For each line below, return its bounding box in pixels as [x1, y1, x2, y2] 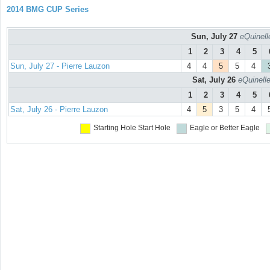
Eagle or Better [189, 124, 239, 133]
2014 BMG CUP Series [7, 5, 89, 14]
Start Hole [137, 124, 171, 133]
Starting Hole [93, 124, 136, 133]
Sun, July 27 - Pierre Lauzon [10, 61, 110, 71]
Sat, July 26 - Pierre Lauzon [10, 105, 108, 115]
